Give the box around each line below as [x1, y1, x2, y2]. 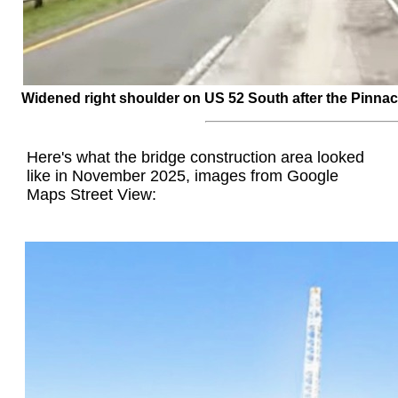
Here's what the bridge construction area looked [27, 148, 365, 167]
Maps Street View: [27, 186, 157, 204]
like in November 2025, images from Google [27, 167, 339, 186]
